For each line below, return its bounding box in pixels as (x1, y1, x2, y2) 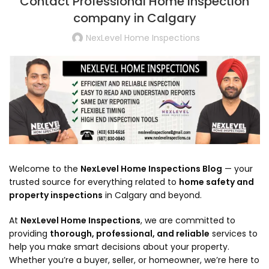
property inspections (9, 189, 103, 201)
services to (210, 227, 258, 240)
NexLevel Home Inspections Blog (80, 162, 222, 175)
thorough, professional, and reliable (50, 227, 210, 240)
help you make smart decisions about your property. (9, 240, 229, 253)
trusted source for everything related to (9, 175, 179, 188)
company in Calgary (73, 10, 196, 26)
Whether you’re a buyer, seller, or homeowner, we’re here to (9, 253, 259, 266)
